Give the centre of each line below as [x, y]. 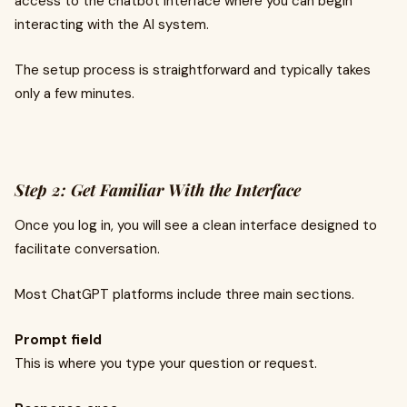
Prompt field [58, 340]
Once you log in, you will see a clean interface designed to [196, 225]
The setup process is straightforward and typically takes [193, 70]
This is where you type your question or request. [166, 363]
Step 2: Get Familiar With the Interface [158, 190]
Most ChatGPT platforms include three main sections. [184, 294]
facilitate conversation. [87, 249]
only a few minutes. [74, 94]
